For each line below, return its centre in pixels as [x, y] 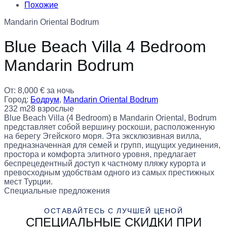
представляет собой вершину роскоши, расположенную [109, 127]
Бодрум [45, 99]
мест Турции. [28, 181]
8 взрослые [52, 108]
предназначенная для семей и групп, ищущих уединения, [112, 145]
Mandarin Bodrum [69, 66]
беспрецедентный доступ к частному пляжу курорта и [105, 163]
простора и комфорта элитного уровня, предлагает [100, 154]
